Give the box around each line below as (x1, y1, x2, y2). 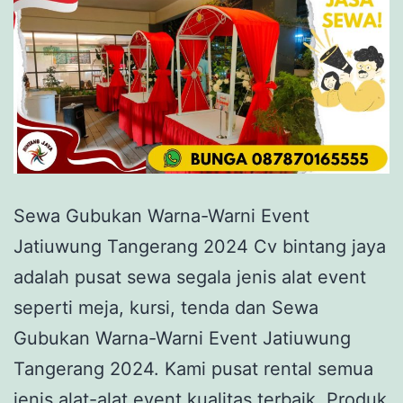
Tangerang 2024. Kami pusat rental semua (13, 357, 373, 380)
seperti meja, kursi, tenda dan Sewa (13, 296, 318, 318)
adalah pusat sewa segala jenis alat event (13, 265, 366, 288)
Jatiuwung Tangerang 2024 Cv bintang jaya (13, 235, 386, 257)
